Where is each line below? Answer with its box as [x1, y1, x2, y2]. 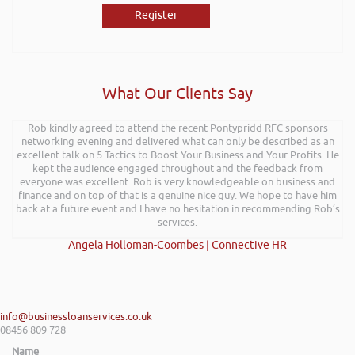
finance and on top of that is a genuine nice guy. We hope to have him [18, 188, 337, 202]
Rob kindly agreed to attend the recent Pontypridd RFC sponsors [27, 120, 328, 135]
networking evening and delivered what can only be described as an [21, 134, 334, 148]
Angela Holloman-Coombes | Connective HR [68, 238, 287, 252]
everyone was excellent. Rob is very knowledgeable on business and [20, 174, 335, 189]
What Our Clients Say [102, 83, 253, 104]
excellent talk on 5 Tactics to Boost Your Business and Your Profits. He [16, 147, 339, 162]
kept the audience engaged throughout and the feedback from [32, 161, 323, 175]
